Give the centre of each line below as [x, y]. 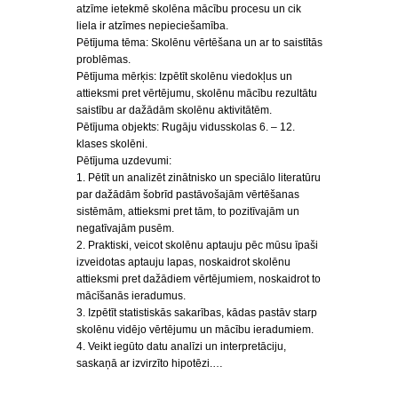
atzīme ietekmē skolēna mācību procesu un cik [189, 9]
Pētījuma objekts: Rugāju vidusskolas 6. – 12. [186, 127]
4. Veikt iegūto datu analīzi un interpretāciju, [181, 346]
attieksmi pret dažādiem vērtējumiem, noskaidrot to [199, 279]
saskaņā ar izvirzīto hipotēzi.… [150, 363]
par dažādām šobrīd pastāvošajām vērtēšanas [188, 195]
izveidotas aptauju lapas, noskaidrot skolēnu [183, 262]
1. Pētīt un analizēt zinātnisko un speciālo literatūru [199, 178]
